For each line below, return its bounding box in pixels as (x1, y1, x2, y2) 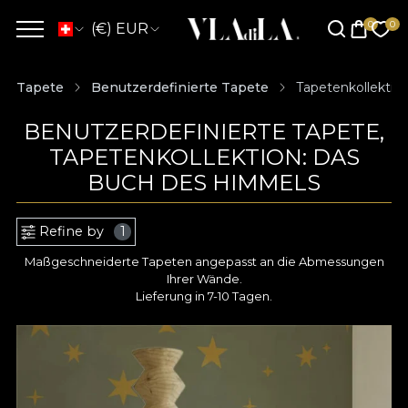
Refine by (39, 223, 104, 240)
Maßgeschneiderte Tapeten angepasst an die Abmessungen (24, 254, 384, 269)
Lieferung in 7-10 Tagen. (136, 289, 272, 303)
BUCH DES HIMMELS (87, 169, 321, 196)
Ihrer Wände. (166, 271, 242, 286)
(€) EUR (91, 20, 148, 37)
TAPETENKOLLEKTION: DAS (48, 144, 360, 170)
